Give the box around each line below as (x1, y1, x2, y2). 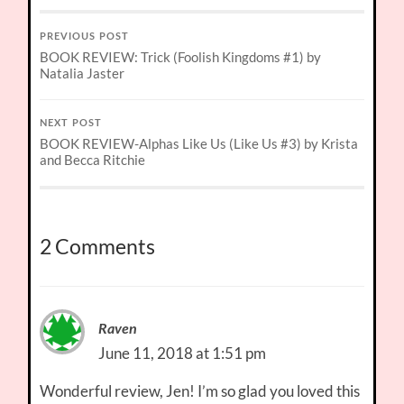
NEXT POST (40, 119, 103, 129)
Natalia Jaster (40, 65, 125, 82)
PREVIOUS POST (40, 32, 130, 42)
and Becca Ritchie (40, 151, 146, 169)
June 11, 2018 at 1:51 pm (98, 344, 267, 363)
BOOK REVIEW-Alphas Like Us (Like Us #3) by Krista (40, 135, 359, 152)
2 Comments (40, 234, 156, 260)
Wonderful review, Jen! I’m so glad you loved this (40, 381, 361, 401)
